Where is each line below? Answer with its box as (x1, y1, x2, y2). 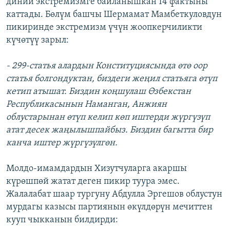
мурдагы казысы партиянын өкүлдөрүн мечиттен (6, 202, 213, 213)
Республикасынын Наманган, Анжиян (6, 100, 167, 110)
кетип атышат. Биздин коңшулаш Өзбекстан (6, 87, 191, 97)
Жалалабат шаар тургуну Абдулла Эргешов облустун (6, 189, 222, 200)
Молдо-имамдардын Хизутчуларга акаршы (6, 164, 187, 174)
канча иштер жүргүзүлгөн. (6, 138, 118, 148)
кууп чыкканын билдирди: (6, 215, 118, 225)
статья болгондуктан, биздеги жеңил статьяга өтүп (6, 74, 217, 84)
